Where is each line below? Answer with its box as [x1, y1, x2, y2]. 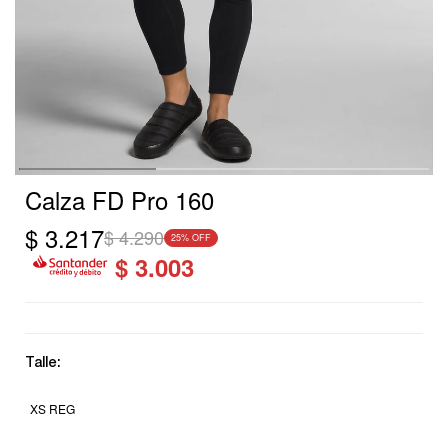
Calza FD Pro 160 [25, 181, 214, 217]
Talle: [25, 356, 61, 371]
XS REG [30, 399, 75, 417]
